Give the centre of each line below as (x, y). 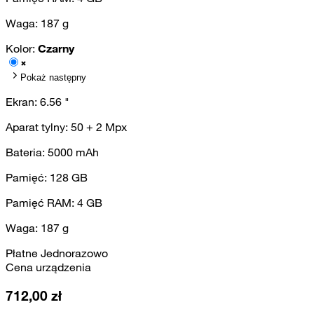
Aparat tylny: (38, 127)
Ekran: (23, 102)
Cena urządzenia (48, 267)
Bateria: (27, 152)
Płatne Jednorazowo (57, 253)
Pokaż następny (53, 78)
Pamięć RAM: (41, 203)
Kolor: (22, 49)
